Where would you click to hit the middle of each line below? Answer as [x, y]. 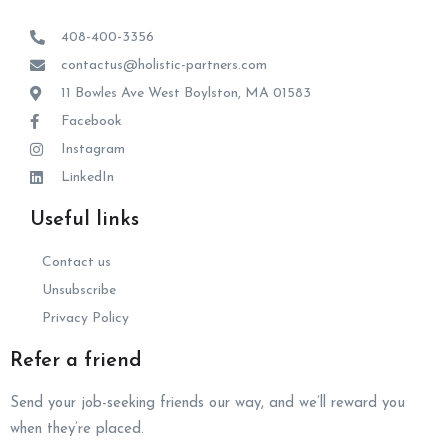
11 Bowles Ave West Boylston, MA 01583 [185, 93]
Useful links [84, 219]
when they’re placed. [77, 429]
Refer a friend [76, 360]
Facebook [91, 121]
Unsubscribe [79, 290]
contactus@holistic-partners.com [163, 65]
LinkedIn [87, 177]
